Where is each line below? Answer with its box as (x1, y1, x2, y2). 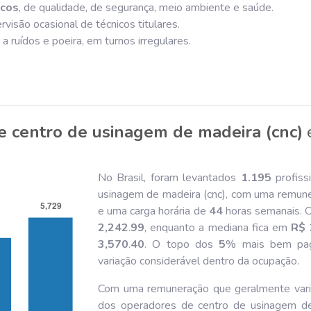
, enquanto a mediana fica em (144, 220, 292, 235)
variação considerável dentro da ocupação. (98, 253, 299, 269)
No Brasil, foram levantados (98, 170, 241, 185)
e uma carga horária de (98, 203, 209, 219)
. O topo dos (144, 237, 219, 252)
